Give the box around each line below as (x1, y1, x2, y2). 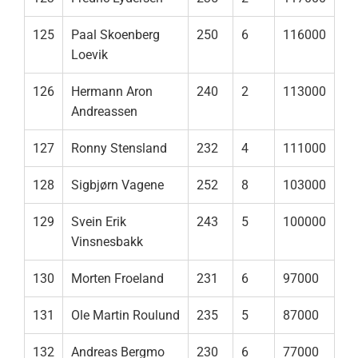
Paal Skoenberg (71, 27, 160, 43)
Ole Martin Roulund (71, 308, 180, 324)
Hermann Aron (71, 84, 153, 100)
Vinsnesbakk (71, 234, 143, 250)
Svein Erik (71, 214, 126, 230)
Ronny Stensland (71, 141, 167, 157)
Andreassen (71, 104, 137, 120)
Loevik (71, 47, 108, 63)
